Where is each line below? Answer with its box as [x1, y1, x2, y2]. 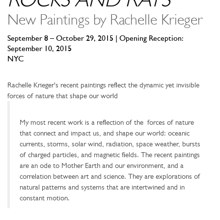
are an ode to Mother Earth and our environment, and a [20, 161, 184, 170]
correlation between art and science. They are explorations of [20, 172, 200, 181]
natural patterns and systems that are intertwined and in [20, 183, 185, 192]
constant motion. [20, 193, 70, 203]
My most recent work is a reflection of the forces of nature [20, 118, 194, 127]
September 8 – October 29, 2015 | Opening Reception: [7, 35, 184, 43]
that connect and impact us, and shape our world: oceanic [20, 129, 190, 138]
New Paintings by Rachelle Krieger [7, 13, 203, 29]
